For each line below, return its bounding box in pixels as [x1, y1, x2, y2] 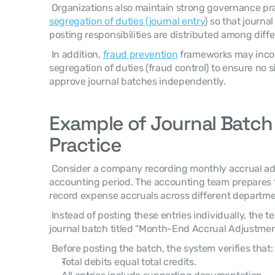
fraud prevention [103, 48, 178, 60]
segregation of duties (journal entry [49, 15, 205, 27]
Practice [49, 133, 122, 157]
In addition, [51, 48, 103, 60]
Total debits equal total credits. [61, 256, 196, 268]
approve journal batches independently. [49, 76, 228, 87]
